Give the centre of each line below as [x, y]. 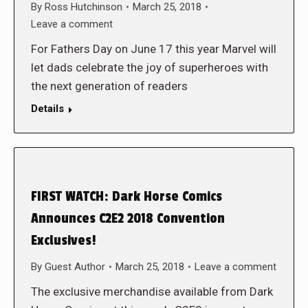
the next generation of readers [109, 86]
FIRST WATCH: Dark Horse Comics [126, 196]
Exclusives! [64, 240]
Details [47, 108]
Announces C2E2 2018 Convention [128, 218]
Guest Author [75, 266]
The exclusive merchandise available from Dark [152, 291]
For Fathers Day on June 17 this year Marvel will [154, 48]
